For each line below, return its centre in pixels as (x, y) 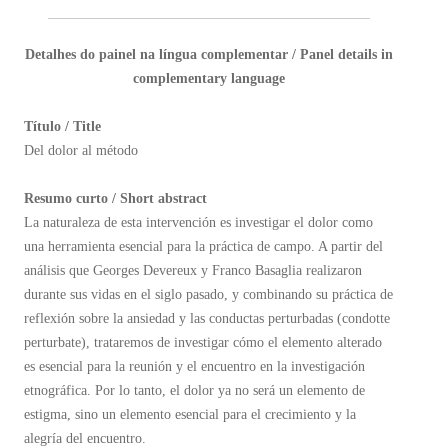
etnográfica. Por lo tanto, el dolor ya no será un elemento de (194, 390)
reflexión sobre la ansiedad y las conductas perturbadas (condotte (207, 318)
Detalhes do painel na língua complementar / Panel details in (209, 54)
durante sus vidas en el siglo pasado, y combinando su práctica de (208, 294)
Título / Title (62, 126)
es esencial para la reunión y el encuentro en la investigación (194, 366)
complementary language (209, 78)
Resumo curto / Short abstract (115, 198)
